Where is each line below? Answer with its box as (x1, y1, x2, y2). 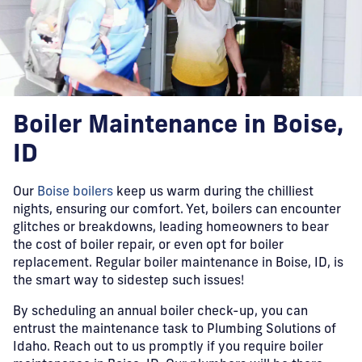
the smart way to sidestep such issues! (13, 275, 244, 288)
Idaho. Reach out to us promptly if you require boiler (13, 341, 323, 354)
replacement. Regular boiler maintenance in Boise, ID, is (13, 257, 343, 270)
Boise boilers (37, 186, 113, 199)
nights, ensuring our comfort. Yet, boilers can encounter (13, 204, 341, 217)
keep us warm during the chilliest (113, 186, 314, 199)
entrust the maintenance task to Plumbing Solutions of (13, 323, 336, 336)
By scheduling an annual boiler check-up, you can (13, 305, 308, 318)
